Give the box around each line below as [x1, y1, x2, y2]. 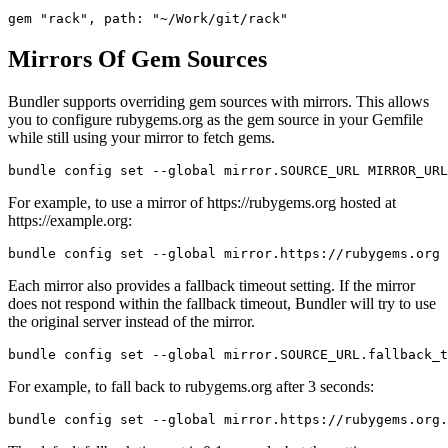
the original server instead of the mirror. [8, 312, 255, 330]
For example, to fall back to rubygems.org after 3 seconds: [8, 377, 374, 395]
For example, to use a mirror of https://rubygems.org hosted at [8, 193, 396, 211]
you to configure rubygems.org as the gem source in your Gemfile [8, 110, 423, 128]
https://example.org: [8, 211, 132, 229]
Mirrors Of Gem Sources [8, 45, 267, 72]
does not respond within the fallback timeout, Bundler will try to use [8, 294, 436, 312]
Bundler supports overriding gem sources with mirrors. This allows [8, 92, 429, 110]
